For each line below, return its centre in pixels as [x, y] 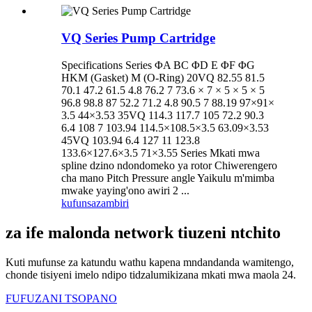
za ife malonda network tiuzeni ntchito [143, 232]
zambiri [112, 203]
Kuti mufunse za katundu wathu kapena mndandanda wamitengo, [150, 262]
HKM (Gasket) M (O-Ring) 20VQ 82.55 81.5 [163, 77]
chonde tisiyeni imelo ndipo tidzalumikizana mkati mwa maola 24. [151, 274]
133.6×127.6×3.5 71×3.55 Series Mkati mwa [161, 153]
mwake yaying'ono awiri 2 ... [125, 190]
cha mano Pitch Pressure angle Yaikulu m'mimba [168, 178]
